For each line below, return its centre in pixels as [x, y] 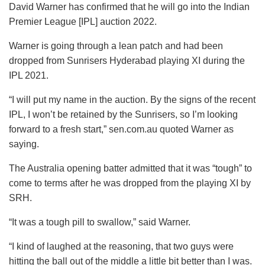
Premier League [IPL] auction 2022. [83, 21]
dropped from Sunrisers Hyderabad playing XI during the [127, 60]
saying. [24, 144]
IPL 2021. [29, 75]
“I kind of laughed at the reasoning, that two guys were [121, 246]
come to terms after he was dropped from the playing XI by [130, 183]
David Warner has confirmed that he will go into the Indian [129, 7]
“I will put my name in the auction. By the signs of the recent [132, 99]
